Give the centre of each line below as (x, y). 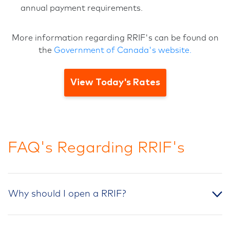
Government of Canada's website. (123, 50)
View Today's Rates (115, 83)
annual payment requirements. (82, 8)
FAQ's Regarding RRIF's (96, 148)
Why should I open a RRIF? (67, 194)
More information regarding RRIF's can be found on (115, 38)
